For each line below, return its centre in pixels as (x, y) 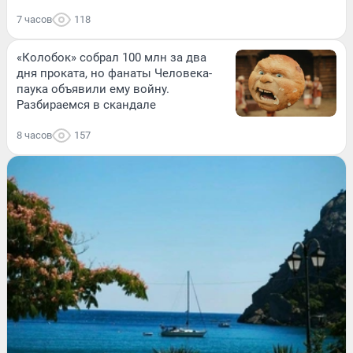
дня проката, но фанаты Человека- (114, 73)
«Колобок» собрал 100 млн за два (111, 57)
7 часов (34, 19)
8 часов (34, 135)
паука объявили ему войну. (93, 89)
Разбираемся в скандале (86, 104)
